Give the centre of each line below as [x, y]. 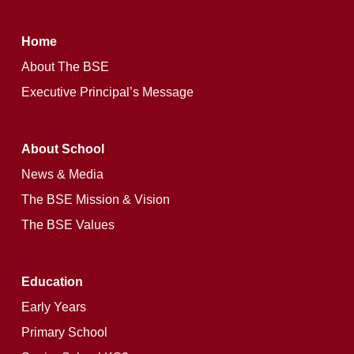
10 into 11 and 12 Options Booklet [150, 151]
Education [52, 282]
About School [62, 149]
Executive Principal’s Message [107, 92]
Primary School [64, 333]
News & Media [62, 175]
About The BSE [65, 67]
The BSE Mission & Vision [95, 200]
